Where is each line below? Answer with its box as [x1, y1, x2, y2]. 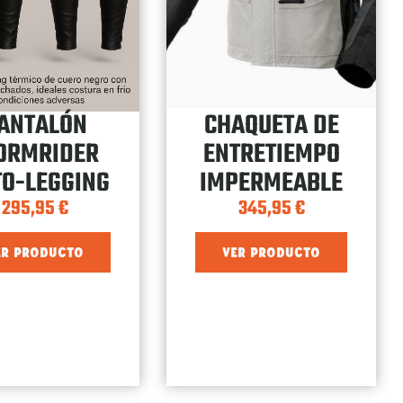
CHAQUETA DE [203, 104, 339, 147]
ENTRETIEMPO [202, 133, 340, 175]
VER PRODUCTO [222, 242, 321, 264]
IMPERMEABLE [200, 162, 344, 204]
